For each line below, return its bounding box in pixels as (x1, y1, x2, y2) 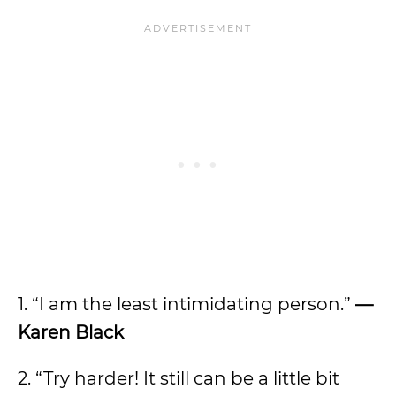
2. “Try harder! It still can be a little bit (18, 368, 339, 389)
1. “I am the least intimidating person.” (18, 293, 355, 315)
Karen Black (18, 322, 124, 343)
